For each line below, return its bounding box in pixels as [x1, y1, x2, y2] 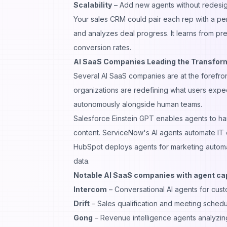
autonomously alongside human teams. [73, 99, 202, 108]
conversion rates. [73, 43, 131, 52]
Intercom [73, 184, 107, 194]
